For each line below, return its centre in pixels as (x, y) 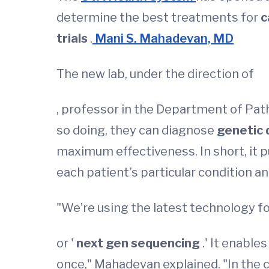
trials (73, 38)
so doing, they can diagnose (137, 130)
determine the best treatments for (159, 17)
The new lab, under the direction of (155, 74)
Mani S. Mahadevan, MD (163, 38)
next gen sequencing (139, 243)
